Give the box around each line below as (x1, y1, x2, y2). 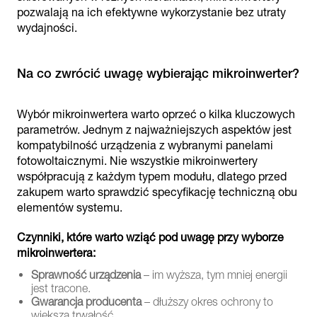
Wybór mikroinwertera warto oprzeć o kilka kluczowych (17, 108, 295, 121)
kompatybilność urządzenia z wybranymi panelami (17, 139, 273, 152)
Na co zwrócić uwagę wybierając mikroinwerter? (17, 66, 299, 81)
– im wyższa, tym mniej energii (141, 268, 287, 282)
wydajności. (17, 21, 77, 35)
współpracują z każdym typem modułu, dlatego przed (17, 170, 287, 183)
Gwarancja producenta (31, 295, 142, 309)
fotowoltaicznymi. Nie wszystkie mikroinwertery (17, 154, 258, 168)
